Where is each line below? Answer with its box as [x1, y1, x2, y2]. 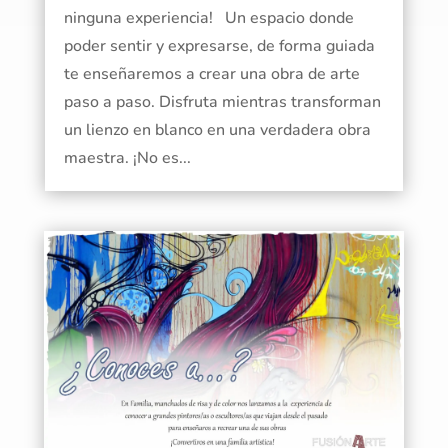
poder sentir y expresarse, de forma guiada [63, 35, 375, 57]
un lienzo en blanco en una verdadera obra [63, 119, 371, 141]
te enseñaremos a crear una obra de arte [63, 63, 360, 85]
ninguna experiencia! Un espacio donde [63, 7, 354, 29]
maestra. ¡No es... [63, 147, 191, 169]
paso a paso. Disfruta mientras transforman [63, 91, 381, 113]
